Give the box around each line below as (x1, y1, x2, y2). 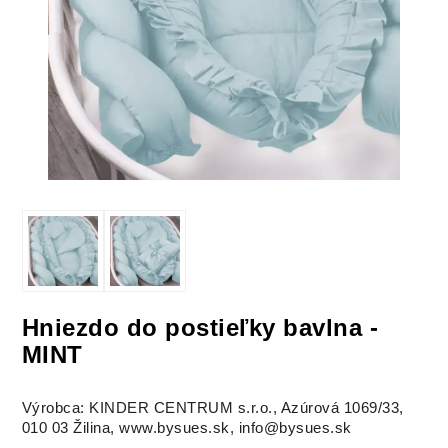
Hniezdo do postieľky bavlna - (21, 314, 379, 342)
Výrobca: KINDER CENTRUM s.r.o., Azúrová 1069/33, (21, 400, 404, 417)
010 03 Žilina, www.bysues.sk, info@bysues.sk (21, 420, 352, 437)
